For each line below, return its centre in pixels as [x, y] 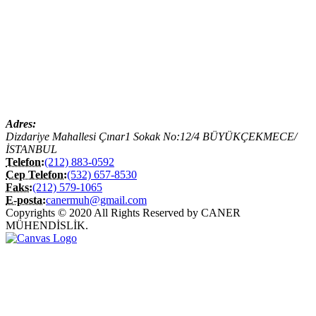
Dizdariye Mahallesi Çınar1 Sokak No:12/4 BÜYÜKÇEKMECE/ [151, 136]
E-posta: [26, 200]
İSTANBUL [31, 149]
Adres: [21, 123]
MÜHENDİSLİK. [47, 225]
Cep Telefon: [36, 174]
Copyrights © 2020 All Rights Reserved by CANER [123, 212]
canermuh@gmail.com [96, 200]
